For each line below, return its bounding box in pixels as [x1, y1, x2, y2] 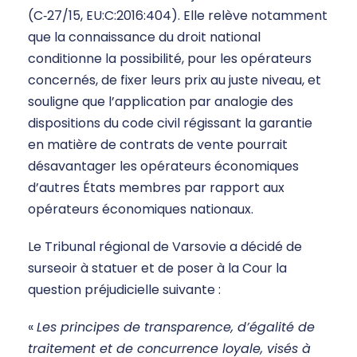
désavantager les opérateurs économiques [28, 157, 299, 176]
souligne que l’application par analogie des [28, 92, 293, 112]
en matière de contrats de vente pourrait [28, 135, 288, 155]
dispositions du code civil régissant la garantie [28, 114, 312, 133]
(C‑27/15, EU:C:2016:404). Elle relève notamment [28, 6, 328, 25]
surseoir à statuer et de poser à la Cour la [28, 259, 287, 278]
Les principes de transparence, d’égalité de [37, 318, 315, 337]
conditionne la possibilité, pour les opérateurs [28, 49, 312, 69]
